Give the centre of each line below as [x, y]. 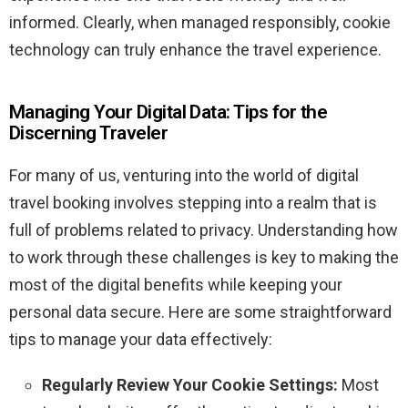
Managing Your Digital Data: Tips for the [168, 112]
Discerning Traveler [89, 133]
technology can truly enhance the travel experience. [195, 50]
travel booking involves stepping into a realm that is [193, 203]
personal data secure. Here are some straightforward [200, 312]
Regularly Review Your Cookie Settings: [190, 385]
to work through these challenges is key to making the [204, 258]
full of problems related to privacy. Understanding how [204, 230]
